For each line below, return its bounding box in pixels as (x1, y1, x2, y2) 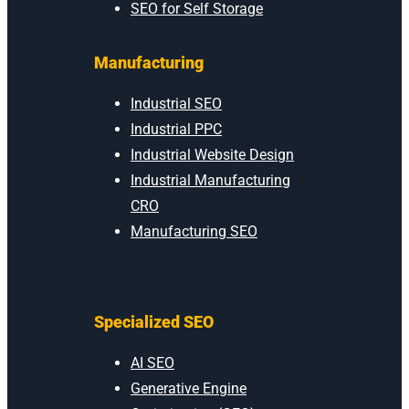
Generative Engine (131, 379, 246, 397)
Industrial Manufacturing (131, 171, 290, 189)
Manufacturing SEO (131, 222, 257, 240)
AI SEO (131, 353, 174, 372)
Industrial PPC (131, 120, 222, 138)
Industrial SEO (131, 94, 222, 112)
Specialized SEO (94, 311, 214, 331)
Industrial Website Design (131, 145, 294, 163)
